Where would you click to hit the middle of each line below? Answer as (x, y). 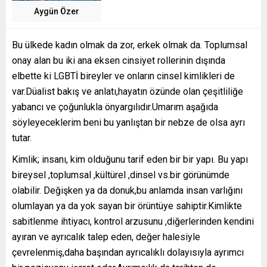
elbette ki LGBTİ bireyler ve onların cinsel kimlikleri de (123, 76)
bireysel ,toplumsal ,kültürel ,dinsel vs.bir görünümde (121, 175)
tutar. (22, 138)
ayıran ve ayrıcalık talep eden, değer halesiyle (106, 237)
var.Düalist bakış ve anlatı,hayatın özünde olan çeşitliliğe (128, 92)
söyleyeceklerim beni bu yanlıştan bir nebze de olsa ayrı (128, 123)
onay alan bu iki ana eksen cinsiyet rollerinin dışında (119, 61)
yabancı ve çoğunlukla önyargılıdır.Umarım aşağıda (115, 107)
